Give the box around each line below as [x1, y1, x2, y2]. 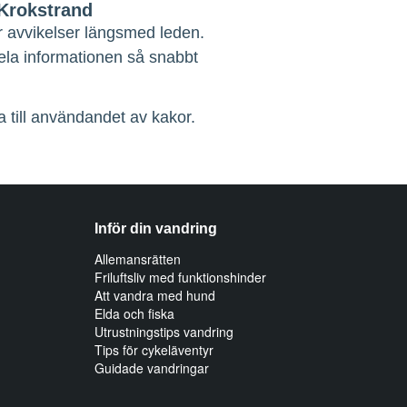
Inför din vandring [94, 221, 217, 236]
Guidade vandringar [94, 359, 209, 377]
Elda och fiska [94, 304, 174, 323]
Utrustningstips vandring [94, 323, 233, 341]
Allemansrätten [94, 250, 181, 268]
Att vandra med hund [94, 286, 215, 304]
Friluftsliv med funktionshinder [94, 268, 266, 286]
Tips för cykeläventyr [94, 341, 213, 359]
